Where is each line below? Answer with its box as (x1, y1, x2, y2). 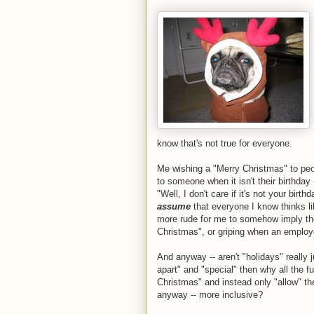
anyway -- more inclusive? (157, 289, 263, 300)
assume (157, 201, 191, 212)
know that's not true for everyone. (157, 138, 292, 149)
